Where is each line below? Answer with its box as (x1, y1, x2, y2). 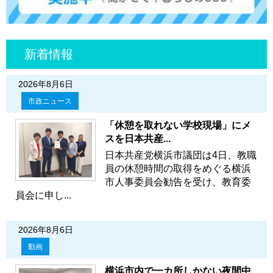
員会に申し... (15, 190, 71, 200)
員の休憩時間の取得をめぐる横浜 (105, 163, 251, 174)
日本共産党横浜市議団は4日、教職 (105, 149, 257, 160)
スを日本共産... (105, 133, 171, 144)
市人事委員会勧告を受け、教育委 (105, 176, 251, 187)
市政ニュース (28, 96, 72, 105)
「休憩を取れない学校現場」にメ (105, 119, 251, 130)
